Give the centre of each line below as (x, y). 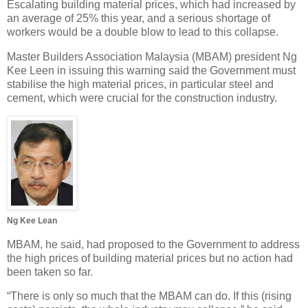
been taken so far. (50, 272)
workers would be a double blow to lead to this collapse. (143, 32)
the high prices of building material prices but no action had (150, 258)
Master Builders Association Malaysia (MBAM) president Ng (152, 56)
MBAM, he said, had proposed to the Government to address (153, 244)
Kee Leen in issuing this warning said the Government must (151, 70)
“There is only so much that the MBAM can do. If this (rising (149, 296)
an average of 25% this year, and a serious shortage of (139, 19)
